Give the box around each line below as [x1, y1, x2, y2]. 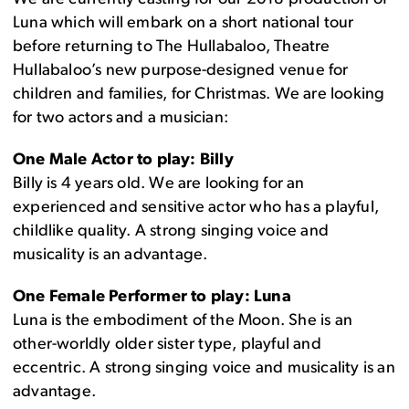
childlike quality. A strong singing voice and [13, 223, 330, 241]
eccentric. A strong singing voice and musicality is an [13, 360, 395, 378]
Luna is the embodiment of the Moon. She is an [13, 312, 353, 330]
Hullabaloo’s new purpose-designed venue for [13, 62, 349, 80]
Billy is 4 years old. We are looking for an [13, 175, 305, 194]
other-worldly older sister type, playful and [13, 336, 321, 354]
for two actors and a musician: [13, 110, 228, 128]
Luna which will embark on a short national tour [13, 15, 354, 33]
